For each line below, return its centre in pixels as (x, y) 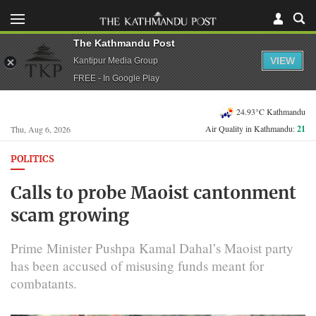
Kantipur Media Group (116, 60)
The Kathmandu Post (124, 43)
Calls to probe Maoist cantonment (153, 194)
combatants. (44, 283)
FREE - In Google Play (116, 78)
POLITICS (32, 160)
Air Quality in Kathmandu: (251, 128)
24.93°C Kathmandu (271, 111)
